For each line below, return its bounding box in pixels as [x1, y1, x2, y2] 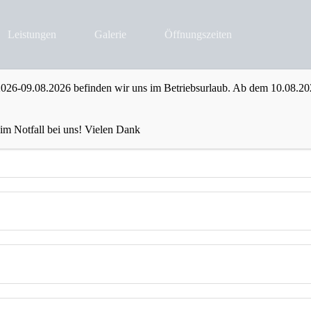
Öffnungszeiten [164, 28, 232, 40]
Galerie [94, 28, 126, 40]
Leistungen [7, 28, 56, 40]
